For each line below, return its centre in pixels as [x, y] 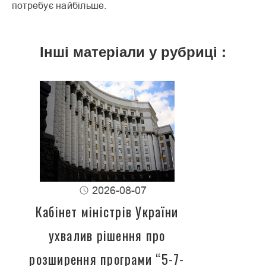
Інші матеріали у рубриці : [133, 51]
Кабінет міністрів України [107, 212]
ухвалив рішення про [107, 235]
